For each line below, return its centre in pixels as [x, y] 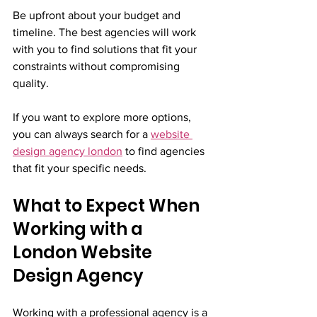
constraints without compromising [98, 66]
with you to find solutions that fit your [106, 49]
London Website [84, 252]
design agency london [68, 151]
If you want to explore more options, [103, 117]
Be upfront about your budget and [98, 15]
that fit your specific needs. [80, 168]
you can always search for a [82, 134]
